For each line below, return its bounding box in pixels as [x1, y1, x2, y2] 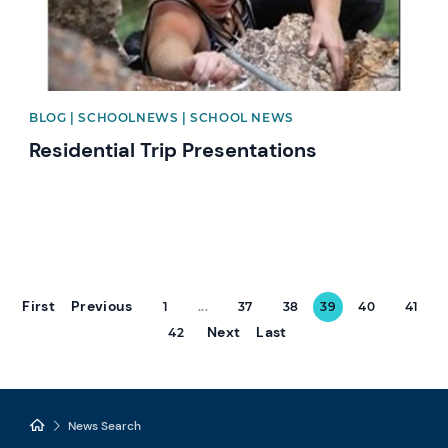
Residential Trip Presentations [29, 136, 318, 163]
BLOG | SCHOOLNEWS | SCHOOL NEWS [29, 109, 294, 125]
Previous [70, 296, 133, 315]
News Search [68, 417, 142, 434]
